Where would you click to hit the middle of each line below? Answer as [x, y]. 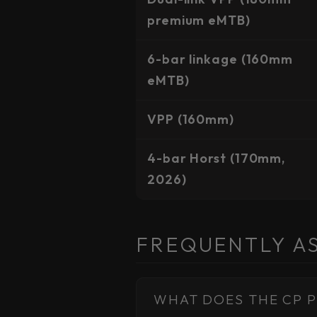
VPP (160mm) [191, 119]
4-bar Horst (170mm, [217, 158]
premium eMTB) [199, 20]
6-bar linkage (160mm [220, 59]
